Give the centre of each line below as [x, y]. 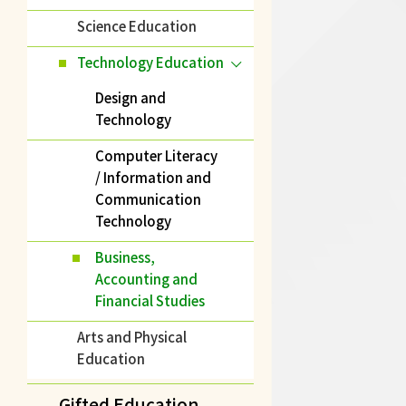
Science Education [137, 26]
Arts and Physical [132, 337]
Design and [130, 97]
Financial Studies [150, 300]
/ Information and [153, 177]
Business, [125, 257]
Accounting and [146, 279]
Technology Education [150, 62]
